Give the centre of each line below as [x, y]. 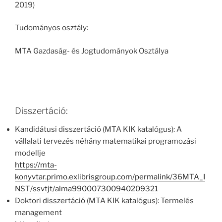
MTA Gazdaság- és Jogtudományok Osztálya [92, 51]
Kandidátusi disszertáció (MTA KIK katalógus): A [98, 130]
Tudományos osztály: [52, 28]
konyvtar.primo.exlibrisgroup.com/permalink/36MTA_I [110, 177]
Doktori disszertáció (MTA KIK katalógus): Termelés [104, 201]
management [38, 213]
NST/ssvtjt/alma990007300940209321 [86, 189]
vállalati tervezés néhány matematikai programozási [106, 141]
